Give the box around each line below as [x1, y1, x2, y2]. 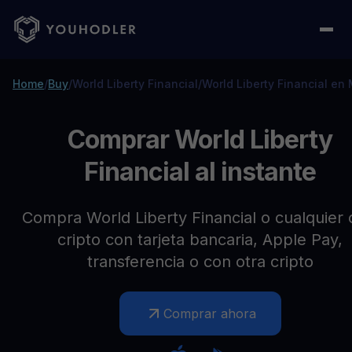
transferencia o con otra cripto [86, 252, 313, 271]
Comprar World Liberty [68, 124, 332, 155]
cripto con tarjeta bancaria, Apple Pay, [57, 230, 343, 249]
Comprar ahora [163, 306, 256, 321]
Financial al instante [83, 156, 317, 187]
